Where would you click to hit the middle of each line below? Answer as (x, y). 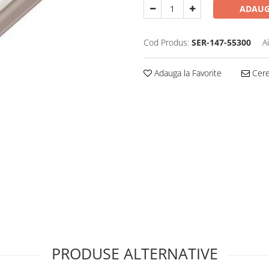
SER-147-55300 (221, 42)
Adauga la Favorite (187, 73)
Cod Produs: (166, 42)
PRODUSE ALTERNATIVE (134, 253)
